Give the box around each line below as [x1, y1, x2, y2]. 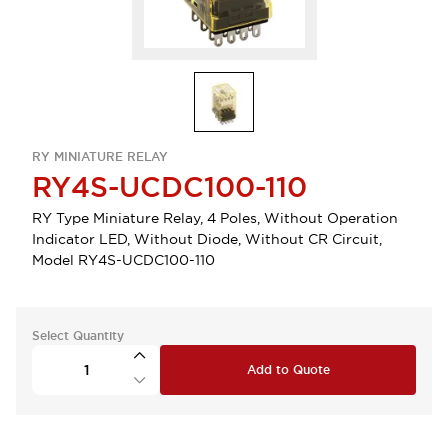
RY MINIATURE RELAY [32, 149, 168, 165]
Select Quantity [32, 328, 124, 344]
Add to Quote [246, 362, 330, 378]
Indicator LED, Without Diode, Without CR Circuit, [32, 230, 382, 248]
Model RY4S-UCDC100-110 [32, 251, 215, 269]
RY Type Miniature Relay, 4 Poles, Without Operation [32, 209, 398, 227]
